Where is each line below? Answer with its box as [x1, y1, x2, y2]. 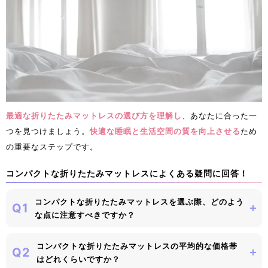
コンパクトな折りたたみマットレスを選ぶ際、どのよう [35, 196, 244, 206]
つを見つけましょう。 [6, 126, 90, 136]
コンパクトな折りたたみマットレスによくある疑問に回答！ [6, 167, 248, 178]
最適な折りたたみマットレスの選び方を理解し [6, 110, 182, 120]
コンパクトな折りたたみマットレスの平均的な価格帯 [36, 240, 237, 251]
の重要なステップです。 [6, 141, 98, 151]
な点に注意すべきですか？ [35, 209, 135, 220]
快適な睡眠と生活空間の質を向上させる [90, 126, 240, 136]
